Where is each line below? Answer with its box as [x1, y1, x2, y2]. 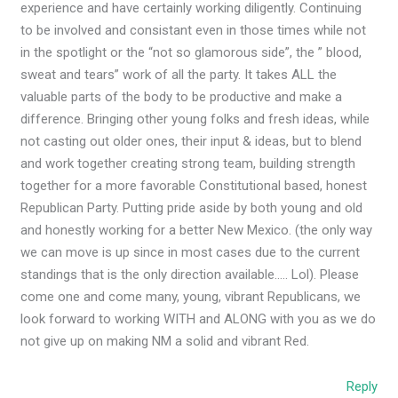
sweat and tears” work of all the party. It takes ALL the [20, 66, 338, 83]
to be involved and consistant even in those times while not [20, 21, 367, 38]
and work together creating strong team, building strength [20, 155, 356, 171]
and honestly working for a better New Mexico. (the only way [20, 221, 373, 238]
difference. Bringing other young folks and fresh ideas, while [20, 110, 370, 127]
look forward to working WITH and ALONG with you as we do [20, 310, 377, 327]
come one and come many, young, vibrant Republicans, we [20, 288, 362, 305]
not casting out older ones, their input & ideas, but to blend [20, 132, 362, 149]
